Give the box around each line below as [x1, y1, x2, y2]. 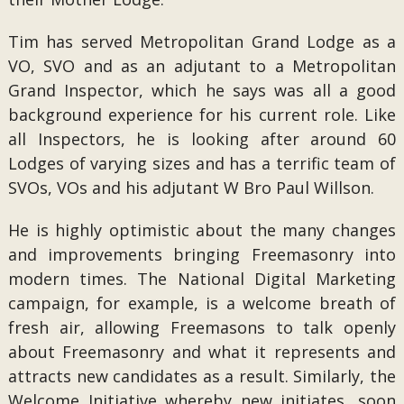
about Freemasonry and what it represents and [7, 341, 397, 363]
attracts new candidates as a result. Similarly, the [7, 365, 397, 387]
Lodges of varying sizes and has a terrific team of [7, 152, 397, 174]
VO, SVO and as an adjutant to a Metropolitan [7, 55, 397, 77]
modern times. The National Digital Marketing [7, 268, 397, 289]
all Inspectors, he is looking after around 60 [7, 128, 397, 150]
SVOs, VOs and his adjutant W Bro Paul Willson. [7, 177, 374, 198]
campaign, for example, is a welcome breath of [7, 292, 397, 314]
